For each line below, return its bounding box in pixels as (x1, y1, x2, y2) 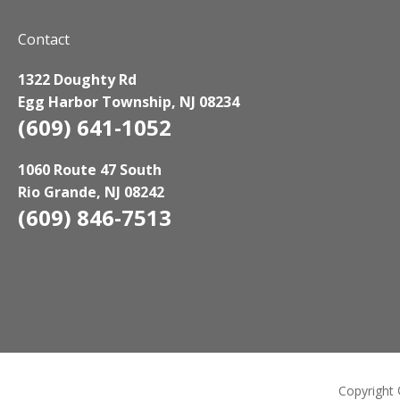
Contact (18, 29, 70, 49)
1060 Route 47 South (18, 159, 162, 179)
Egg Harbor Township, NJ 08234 (18, 91, 239, 112)
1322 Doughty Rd (18, 69, 137, 89)
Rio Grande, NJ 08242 (18, 181, 164, 202)
